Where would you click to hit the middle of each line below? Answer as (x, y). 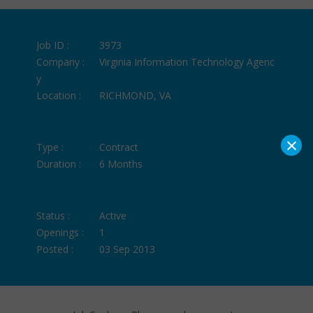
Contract (119, 147)
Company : (61, 61)
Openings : (60, 232)
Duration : (59, 163)
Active (113, 215)
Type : (50, 147)
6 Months (121, 163)
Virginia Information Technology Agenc (187, 61)
